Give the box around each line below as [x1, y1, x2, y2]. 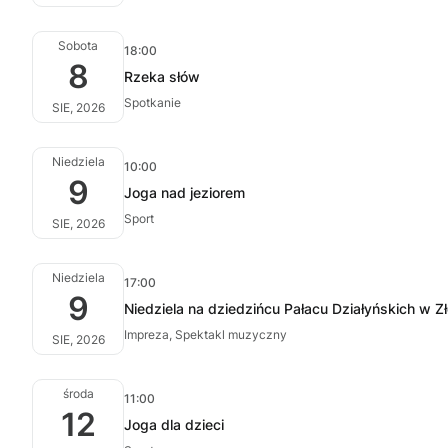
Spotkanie [124, 95, 181, 110]
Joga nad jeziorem [124, 184, 245, 201]
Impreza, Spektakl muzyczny [124, 327, 287, 342]
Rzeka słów [124, 68, 200, 85]
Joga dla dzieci [124, 416, 224, 433]
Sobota [58, 38, 98, 53]
